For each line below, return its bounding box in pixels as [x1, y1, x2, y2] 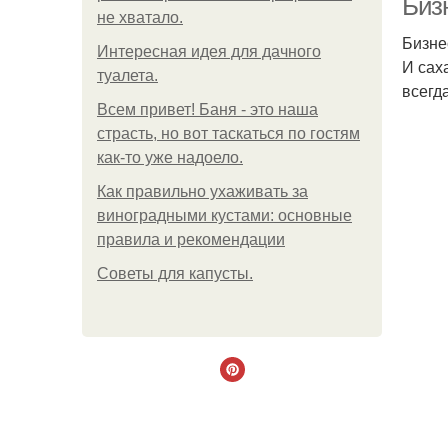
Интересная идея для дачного [97, 43, 321, 60]
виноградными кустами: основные [97, 207, 352, 224]
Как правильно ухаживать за [97, 183, 308, 200]
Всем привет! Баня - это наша [97, 101, 318, 118]
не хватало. [97, 9, 183, 26]
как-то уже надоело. [97, 149, 243, 166]
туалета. [97, 67, 158, 84]
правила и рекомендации [97, 231, 285, 248]
